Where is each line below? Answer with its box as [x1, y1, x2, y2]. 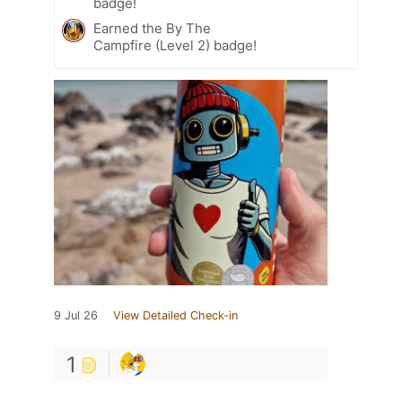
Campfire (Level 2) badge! [93, 37, 257, 55]
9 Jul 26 [54, 309, 98, 323]
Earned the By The [93, 20, 211, 38]
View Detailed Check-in [113, 309, 238, 323]
